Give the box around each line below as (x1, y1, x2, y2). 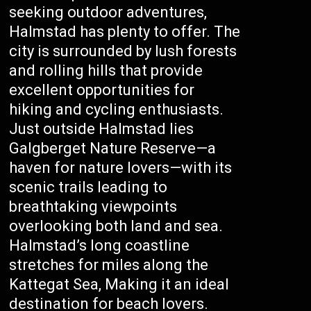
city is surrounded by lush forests (9, 42, 237, 60)
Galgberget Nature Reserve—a (9, 140, 217, 157)
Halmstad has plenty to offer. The (9, 23, 241, 40)
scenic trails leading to (9, 178, 168, 196)
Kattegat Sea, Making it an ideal (9, 276, 230, 293)
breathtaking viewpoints (9, 198, 178, 215)
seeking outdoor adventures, (9, 3, 208, 21)
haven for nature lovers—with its (9, 159, 233, 176)
